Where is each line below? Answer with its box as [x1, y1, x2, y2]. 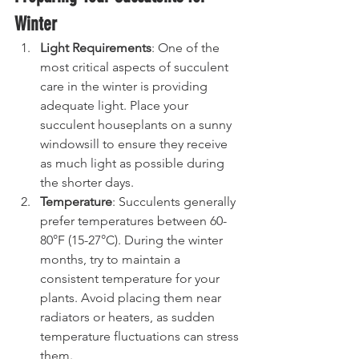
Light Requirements [40, 40, 151, 55]
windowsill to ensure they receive [40, 136, 231, 151]
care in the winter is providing [40, 79, 211, 94]
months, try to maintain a [40, 252, 184, 267]
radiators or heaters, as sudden [40, 309, 218, 325]
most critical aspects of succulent [40, 59, 232, 75]
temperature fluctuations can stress [40, 329, 242, 344]
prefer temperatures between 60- [40, 213, 227, 228]
